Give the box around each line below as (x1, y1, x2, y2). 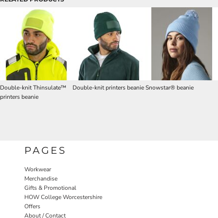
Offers (24, 202, 40, 210)
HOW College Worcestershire (24, 193, 102, 201)
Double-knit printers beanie (73, 84, 145, 91)
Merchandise (24, 175, 57, 182)
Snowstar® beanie (145, 84, 194, 91)
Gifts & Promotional (24, 184, 76, 192)
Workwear (24, 165, 51, 173)
